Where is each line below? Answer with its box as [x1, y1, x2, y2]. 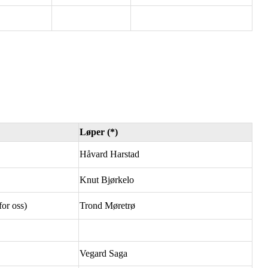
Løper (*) [80, 126, 118, 137]
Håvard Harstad [80, 148, 139, 159]
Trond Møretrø [80, 200, 135, 211]
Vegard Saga [80, 248, 127, 258]
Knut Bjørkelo [80, 174, 136, 185]
